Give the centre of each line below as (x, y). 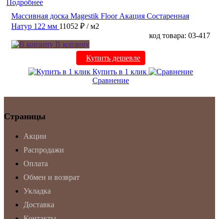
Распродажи (44, 150)
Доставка (39, 204)
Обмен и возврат (52, 177)
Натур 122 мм (34, 26)
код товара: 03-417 (180, 35)
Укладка (37, 191)
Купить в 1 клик (120, 71)
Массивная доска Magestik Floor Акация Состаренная (100, 16)
